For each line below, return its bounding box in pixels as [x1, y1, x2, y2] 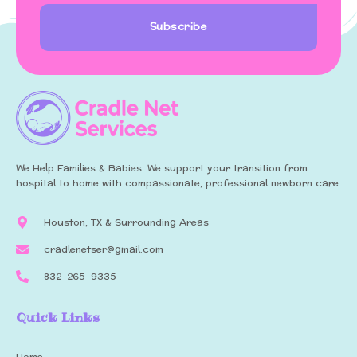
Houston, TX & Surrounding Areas [44, 213, 209, 231]
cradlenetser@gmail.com [44, 240, 163, 258]
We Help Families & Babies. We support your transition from [16, 159, 308, 178]
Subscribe [149, 18, 208, 37]
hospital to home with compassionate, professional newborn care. [16, 175, 341, 193]
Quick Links [16, 308, 100, 326]
